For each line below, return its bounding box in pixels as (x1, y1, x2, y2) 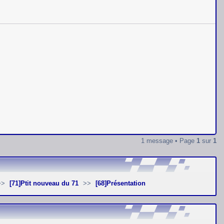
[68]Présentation (100, 179, 145, 187)
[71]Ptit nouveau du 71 (14, 179, 78, 187)
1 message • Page (141, 137, 196, 145)
